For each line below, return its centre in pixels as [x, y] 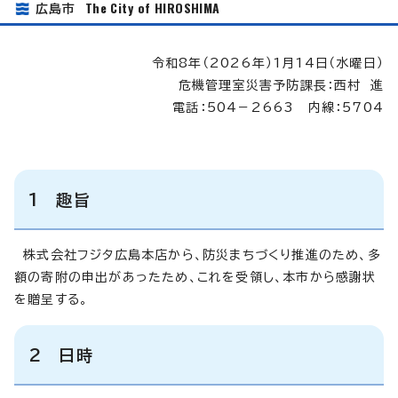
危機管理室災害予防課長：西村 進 [276, 85]
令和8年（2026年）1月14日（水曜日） [261, 63]
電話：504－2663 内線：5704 [271, 107]
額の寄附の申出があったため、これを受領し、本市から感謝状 [195, 277]
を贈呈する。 [52, 299]
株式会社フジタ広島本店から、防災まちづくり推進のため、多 [198, 255]
